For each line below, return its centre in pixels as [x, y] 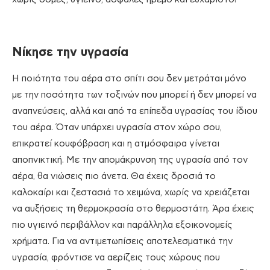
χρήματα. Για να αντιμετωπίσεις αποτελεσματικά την [122, 241]
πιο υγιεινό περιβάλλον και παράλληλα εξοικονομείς [122, 225]
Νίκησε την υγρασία [70, 52]
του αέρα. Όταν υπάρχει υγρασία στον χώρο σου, [117, 127]
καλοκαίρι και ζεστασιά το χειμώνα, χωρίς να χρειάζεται [131, 192]
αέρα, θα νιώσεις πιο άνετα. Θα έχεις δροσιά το [114, 176]
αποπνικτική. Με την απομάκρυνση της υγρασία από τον [130, 160]
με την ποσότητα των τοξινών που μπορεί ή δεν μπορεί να [134, 95]
